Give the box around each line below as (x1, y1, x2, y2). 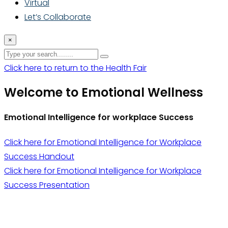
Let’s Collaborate (24, 11, 91, 23)
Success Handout (4, 151, 74, 163)
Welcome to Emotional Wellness (4, 83, 203, 101)
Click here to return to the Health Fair (4, 62, 147, 74)
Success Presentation (4, 179, 90, 191)
